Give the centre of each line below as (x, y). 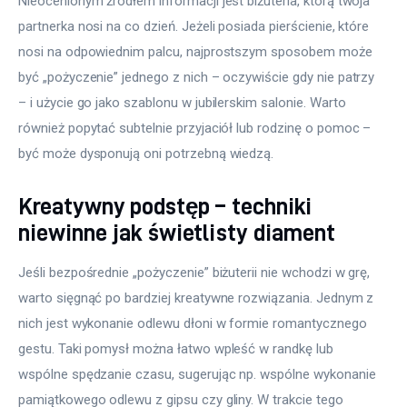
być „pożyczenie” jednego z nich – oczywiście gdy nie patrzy (199, 77)
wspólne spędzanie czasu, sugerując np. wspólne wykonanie (199, 375)
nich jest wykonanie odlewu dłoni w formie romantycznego (194, 324)
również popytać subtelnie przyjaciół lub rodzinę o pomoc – (197, 128)
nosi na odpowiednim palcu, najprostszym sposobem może (197, 52)
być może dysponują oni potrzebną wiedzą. (146, 154)
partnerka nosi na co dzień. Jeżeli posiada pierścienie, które (196, 26)
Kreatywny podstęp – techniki (165, 205)
